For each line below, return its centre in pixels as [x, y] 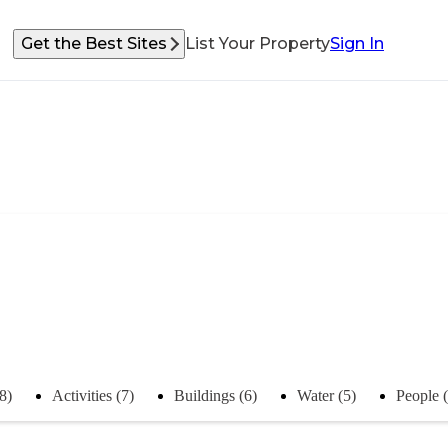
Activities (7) [93, 395]
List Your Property [257, 43]
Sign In [357, 43]
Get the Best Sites [94, 43]
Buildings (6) [215, 395]
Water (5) [326, 395]
